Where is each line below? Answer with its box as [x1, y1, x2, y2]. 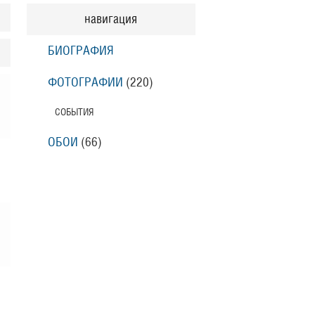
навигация [84, 13, 137, 25]
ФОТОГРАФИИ [47, 77, 123, 89]
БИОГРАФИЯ [47, 45, 114, 57]
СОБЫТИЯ [54, 108, 94, 117]
